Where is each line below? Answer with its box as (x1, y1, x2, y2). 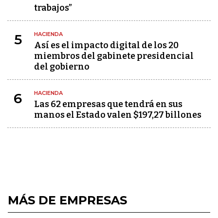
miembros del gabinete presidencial (34, 51, 194, 61)
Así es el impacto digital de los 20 (34, 40, 179, 51)
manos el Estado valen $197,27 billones (34, 109, 201, 120)
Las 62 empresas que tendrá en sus (34, 99, 182, 109)
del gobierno (34, 61, 90, 72)
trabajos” (34, 2, 72, 13)
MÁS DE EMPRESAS (8, 193, 127, 207)
